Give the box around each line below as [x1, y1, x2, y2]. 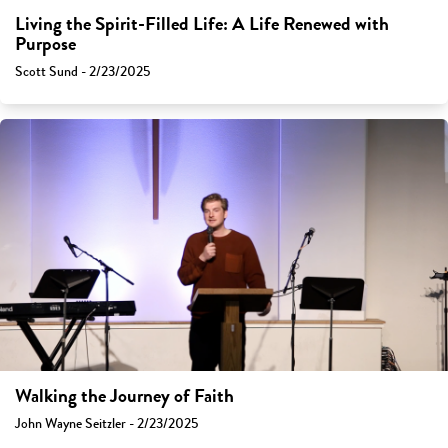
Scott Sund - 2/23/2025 [15, 61, 150, 83]
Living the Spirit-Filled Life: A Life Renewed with [15, 10, 389, 39]
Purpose [15, 30, 76, 59]
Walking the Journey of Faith [15, 382, 234, 411]
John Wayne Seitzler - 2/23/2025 [15, 413, 198, 435]
